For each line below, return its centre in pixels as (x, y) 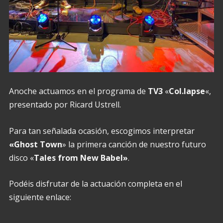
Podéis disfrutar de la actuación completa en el (95, 184)
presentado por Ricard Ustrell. (65, 105)
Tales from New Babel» (81, 158)
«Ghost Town (35, 144)
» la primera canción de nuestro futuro (134, 144)
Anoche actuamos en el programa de (78, 91)
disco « (21, 158)
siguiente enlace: (40, 197)
